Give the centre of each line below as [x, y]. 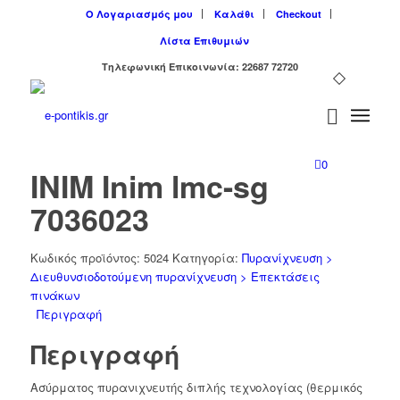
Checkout [299, 14]
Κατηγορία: [207, 258]
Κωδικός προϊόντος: [87, 258]
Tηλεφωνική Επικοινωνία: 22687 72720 [200, 67]
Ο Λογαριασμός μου [140, 14]
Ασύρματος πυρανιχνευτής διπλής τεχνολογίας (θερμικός [196, 387]
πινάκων [54, 295]
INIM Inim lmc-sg [149, 186]
